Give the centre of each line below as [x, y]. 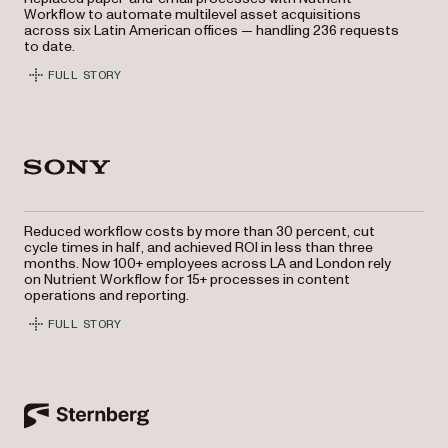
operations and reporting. [106, 295]
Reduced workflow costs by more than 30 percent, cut [199, 231]
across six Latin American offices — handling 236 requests [211, 30]
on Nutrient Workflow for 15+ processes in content [187, 279]
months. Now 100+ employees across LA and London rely [207, 263]
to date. [49, 46]
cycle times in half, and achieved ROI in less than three [198, 247]
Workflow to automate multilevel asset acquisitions [192, 14]
